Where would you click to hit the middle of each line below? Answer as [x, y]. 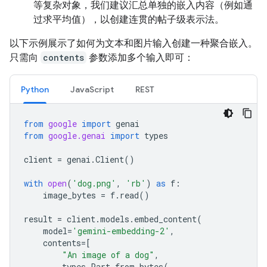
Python [35, 89]
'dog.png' [94, 183]
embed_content [165, 219]
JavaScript [92, 89]
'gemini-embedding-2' [121, 231]
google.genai [77, 135]
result [38, 219]
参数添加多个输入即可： [140, 57]
